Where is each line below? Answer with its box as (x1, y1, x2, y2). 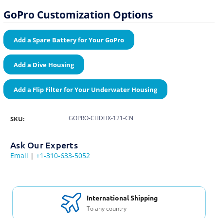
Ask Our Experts (10, 139, 78, 150)
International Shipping (86, 193, 158, 202)
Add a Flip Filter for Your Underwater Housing (14, 85, 157, 94)
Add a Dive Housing (14, 60, 74, 69)
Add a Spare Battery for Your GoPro (14, 35, 124, 44)
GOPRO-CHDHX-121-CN (69, 113, 133, 122)
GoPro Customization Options (3, 7, 153, 21)
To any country (86, 204, 127, 213)
